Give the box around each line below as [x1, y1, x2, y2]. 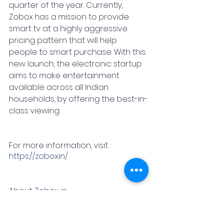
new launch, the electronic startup [9, 58, 144, 69]
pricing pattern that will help [9, 35, 119, 46]
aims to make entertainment [9, 70, 121, 81]
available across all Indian [9, 82, 110, 93]
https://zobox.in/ [9, 151, 68, 162]
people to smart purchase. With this [9, 46, 148, 58]
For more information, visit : [9, 140, 112, 151]
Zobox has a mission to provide [9, 11, 131, 22]
